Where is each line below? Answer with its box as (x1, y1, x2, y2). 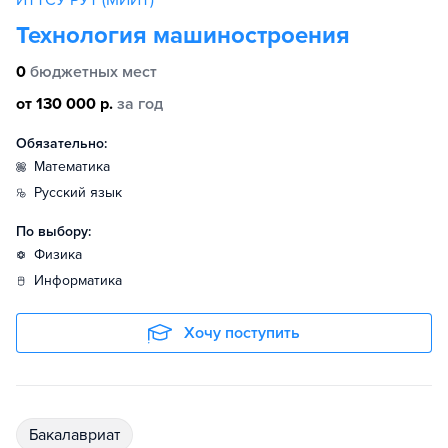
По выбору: (16, 223, 91, 241)
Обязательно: (16, 135, 107, 153)
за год (117, 94, 163, 115)
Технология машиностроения (16, 21, 350, 51)
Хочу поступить (184, 323, 300, 344)
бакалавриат (38, 425, 120, 446)
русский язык (42, 184, 122, 202)
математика (45, 158, 110, 176)
